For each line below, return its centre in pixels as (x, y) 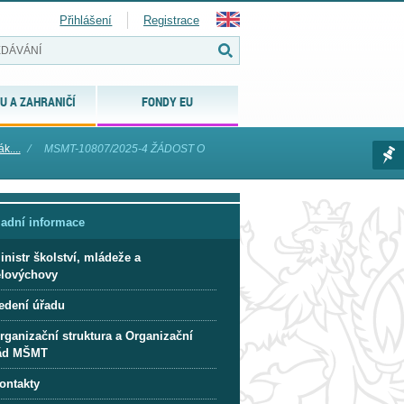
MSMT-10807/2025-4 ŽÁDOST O (124, 149)
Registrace (171, 20)
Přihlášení (86, 20)
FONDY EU (168, 101)
